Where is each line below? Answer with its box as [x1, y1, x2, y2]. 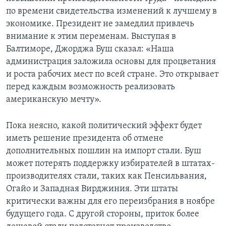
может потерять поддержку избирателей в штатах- [6, 158, 215, 168]
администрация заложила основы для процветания [6, 56, 216, 67]
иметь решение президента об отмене [6, 133, 163, 143]
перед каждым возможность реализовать [6, 82, 175, 92]
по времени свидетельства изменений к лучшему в [6, 6, 217, 16]
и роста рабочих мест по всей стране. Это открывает [6, 69, 218, 79]
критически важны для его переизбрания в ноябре [6, 196, 215, 206]
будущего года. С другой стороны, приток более [6, 209, 199, 219]
